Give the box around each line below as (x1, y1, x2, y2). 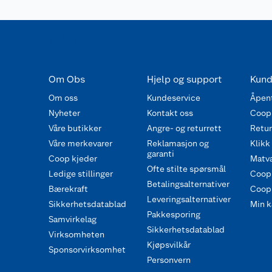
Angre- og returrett (146, 123, 222, 133)
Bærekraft (49, 184, 88, 194)
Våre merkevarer (49, 138, 112, 148)
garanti (146, 149, 174, 158)
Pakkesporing (146, 209, 200, 219)
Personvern (146, 255, 191, 265)
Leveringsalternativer (146, 194, 231, 204)
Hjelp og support (146, 73, 222, 85)
